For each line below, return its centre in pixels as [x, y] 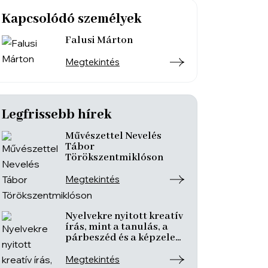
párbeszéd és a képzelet [122, 238]
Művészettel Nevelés [113, 136]
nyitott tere [92, 249]
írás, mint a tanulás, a [117, 227]
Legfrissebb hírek [57, 115]
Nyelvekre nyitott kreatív [124, 216]
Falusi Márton [99, 40]
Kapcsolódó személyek [71, 19]
